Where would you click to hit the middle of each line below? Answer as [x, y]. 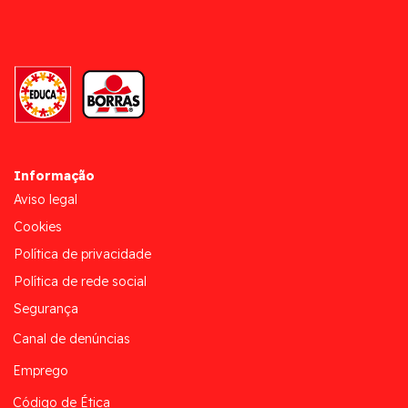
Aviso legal [46, 200]
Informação [54, 176]
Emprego [41, 370]
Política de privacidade [82, 255]
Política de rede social [80, 282]
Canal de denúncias [71, 338]
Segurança [46, 309]
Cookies [38, 227]
